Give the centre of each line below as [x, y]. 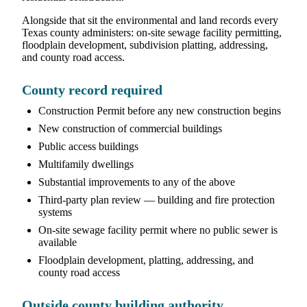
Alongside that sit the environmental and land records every [150, 20]
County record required [92, 90]
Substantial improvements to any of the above [137, 182]
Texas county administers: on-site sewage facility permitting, [152, 32]
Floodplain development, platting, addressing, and [146, 260]
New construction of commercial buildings [130, 128]
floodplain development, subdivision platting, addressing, [145, 45]
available [58, 242]
